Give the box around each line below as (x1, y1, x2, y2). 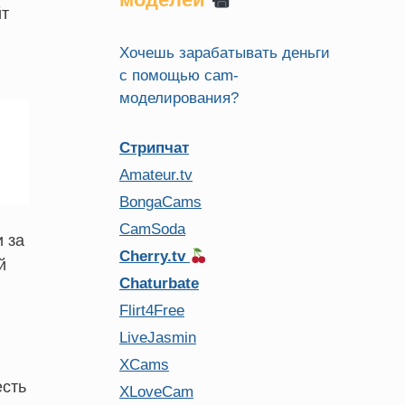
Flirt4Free (119, 302, 184, 319)
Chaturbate (119, 275, 199, 292)
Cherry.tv (119, 248, 190, 265)
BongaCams (119, 193, 202, 211)
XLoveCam (119, 383, 193, 400)
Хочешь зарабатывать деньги (119, 44, 330, 61)
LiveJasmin (119, 329, 196, 346)
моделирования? (119, 89, 239, 107)
